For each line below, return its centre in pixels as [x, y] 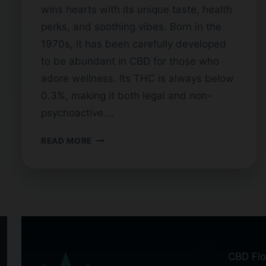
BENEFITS [113, 179]
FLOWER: [111, 165]
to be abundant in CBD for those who [130, 61]
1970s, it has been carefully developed [134, 44]
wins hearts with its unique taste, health [137, 10]
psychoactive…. [78, 113]
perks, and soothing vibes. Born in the [131, 27]
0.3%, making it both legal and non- [126, 96]
